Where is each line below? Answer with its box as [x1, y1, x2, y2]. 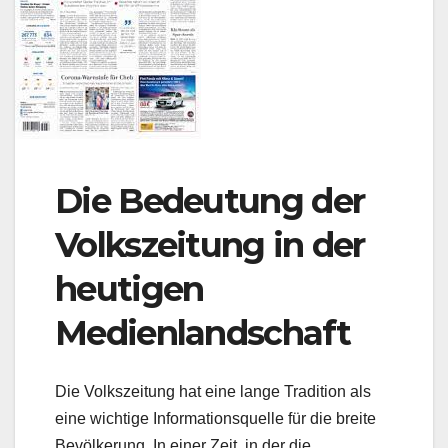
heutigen [55, 268, 204, 311]
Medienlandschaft [55, 312, 350, 355]
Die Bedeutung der [55, 180, 365, 223]
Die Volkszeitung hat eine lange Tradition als [55, 382, 371, 400]
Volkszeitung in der [55, 224, 365, 267]
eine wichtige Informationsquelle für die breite [55, 409, 376, 427]
